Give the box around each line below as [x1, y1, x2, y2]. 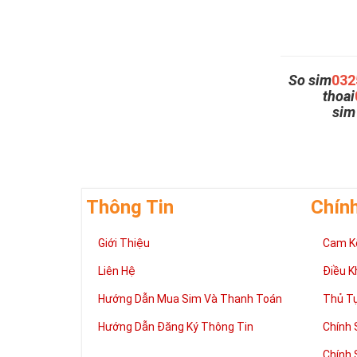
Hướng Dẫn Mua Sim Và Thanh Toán [98, 292, 282, 305]
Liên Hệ [98, 265, 135, 277]
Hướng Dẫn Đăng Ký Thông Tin [98, 320, 253, 333]
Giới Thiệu [98, 237, 150, 249]
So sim [288, 72, 331, 88]
